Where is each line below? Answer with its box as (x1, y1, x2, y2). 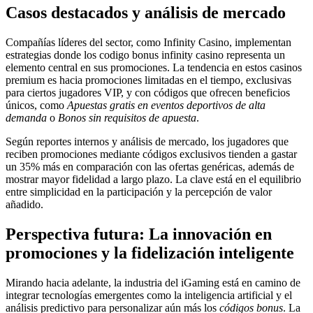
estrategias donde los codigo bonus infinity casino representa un (6, 48, 285, 61)
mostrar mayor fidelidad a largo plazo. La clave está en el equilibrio (6, 173, 301, 185)
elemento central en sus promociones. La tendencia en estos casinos (6, 61, 302, 73)
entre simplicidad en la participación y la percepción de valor (6, 185, 272, 198)
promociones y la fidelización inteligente (6, 243, 294, 262)
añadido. (6, 198, 43, 210)
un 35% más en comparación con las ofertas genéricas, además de (6, 160, 294, 173)
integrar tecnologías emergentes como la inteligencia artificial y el (6, 289, 292, 301)
